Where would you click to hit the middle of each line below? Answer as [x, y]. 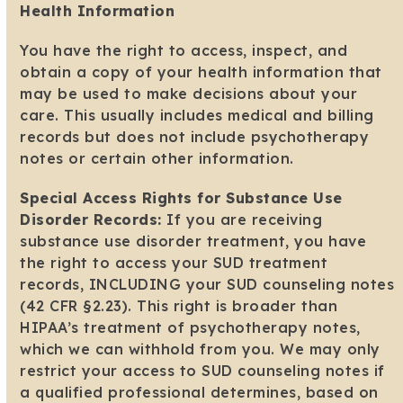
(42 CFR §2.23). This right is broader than [179, 306]
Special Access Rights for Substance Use [181, 198]
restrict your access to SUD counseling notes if [202, 371]
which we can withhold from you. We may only [200, 349]
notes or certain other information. [157, 159]
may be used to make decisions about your [189, 94]
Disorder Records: [91, 220]
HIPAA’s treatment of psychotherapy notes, [190, 328]
